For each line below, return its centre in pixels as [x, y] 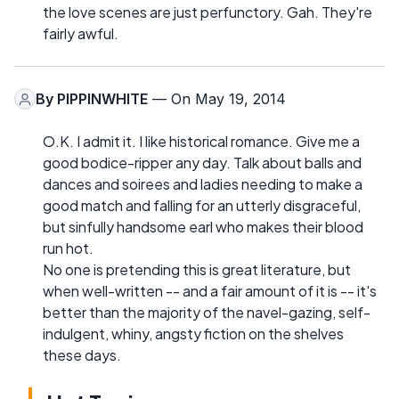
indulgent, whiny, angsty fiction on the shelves [193, 334]
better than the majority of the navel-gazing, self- [207, 313]
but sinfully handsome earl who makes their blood [203, 227]
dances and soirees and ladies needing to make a [203, 184]
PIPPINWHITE [102, 99]
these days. [82, 355]
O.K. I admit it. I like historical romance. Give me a [201, 142]
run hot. [68, 248]
